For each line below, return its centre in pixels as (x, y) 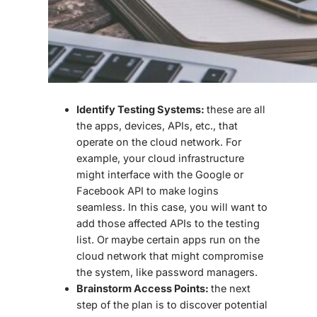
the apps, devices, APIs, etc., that (157, 126)
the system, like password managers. (168, 272)
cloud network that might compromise (170, 256)
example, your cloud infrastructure (160, 158)
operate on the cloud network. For (159, 142)
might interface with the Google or (160, 175)
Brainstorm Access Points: (144, 289)
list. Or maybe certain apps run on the (168, 240)
